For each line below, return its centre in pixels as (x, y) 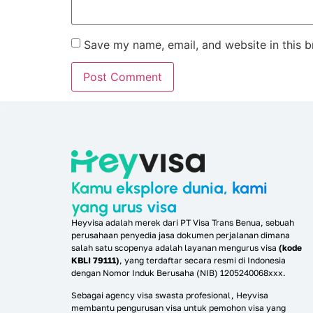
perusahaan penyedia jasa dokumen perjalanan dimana (181, 235)
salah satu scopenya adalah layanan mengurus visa (175, 247)
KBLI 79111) (95, 260)
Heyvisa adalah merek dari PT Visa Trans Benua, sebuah (183, 222)
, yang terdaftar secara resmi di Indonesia (203, 260)
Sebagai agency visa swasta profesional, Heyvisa (170, 296)
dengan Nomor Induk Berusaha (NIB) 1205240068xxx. (179, 272)
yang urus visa (124, 206)
